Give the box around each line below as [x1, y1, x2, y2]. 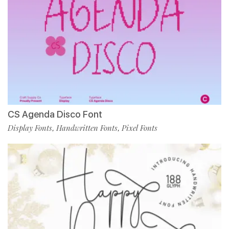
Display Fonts [8, 122, 52, 133]
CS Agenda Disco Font [8, 108, 102, 120]
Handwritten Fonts [56, 122, 118, 133]
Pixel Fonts [122, 122, 157, 133]
